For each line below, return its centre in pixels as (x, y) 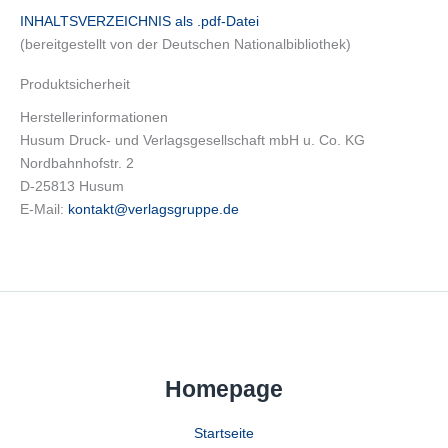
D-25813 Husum (72, 185)
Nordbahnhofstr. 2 (77, 162)
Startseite (224, 432)
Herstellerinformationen (94, 116)
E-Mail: (44, 208)
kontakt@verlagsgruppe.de (153, 208)
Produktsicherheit (75, 83)
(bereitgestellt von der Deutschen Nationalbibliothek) (185, 44)
